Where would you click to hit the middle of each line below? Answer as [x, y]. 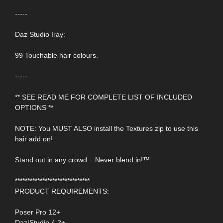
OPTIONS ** [34, 107]
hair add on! [34, 139]
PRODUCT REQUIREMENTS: [62, 191]
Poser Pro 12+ [38, 212]
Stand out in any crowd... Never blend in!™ [82, 160]
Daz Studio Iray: [40, 34]
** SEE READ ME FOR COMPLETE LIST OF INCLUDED [104, 97]
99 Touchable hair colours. [56, 55]
